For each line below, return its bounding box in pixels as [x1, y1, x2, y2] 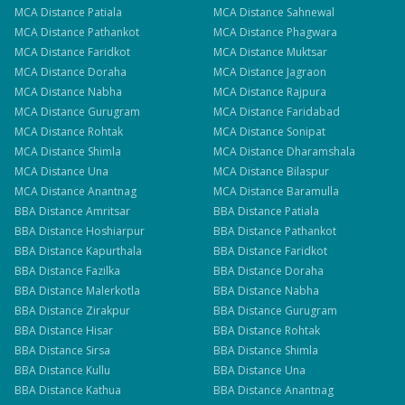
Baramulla [286, 184, 339, 199]
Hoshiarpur [86, 223, 145, 239]
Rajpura [286, 84, 326, 99]
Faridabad [286, 104, 340, 119]
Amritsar [86, 203, 130, 219]
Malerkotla [86, 283, 140, 298]
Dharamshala [286, 144, 355, 159]
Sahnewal [286, 5, 334, 20]
